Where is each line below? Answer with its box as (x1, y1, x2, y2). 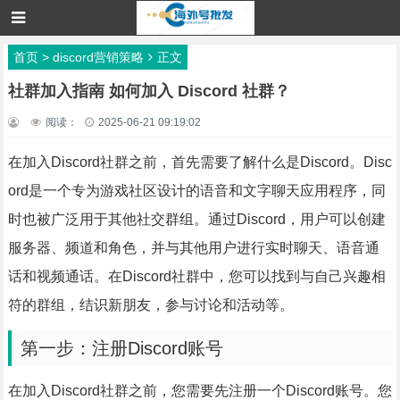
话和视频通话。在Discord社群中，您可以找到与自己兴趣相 (7, 269, 386, 284)
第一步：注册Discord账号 (20, 338, 223, 358)
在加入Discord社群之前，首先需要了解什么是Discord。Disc (7, 154, 392, 170)
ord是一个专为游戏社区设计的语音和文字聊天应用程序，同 (7, 183, 386, 198)
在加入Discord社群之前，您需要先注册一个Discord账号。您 (7, 383, 392, 398)
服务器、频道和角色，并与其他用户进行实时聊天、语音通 (7, 240, 379, 255)
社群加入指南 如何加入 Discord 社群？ (7, 82, 290, 100)
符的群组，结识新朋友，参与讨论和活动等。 (7, 297, 294, 312)
